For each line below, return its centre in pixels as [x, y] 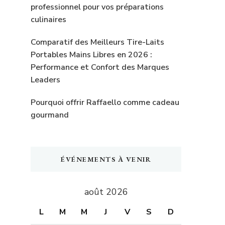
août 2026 [106, 192]
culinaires [48, 19]
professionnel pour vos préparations [97, 7]
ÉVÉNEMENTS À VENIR [106, 159]
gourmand [50, 115]
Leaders [45, 80]
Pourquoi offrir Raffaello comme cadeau [105, 102]
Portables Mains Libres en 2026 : [91, 54]
